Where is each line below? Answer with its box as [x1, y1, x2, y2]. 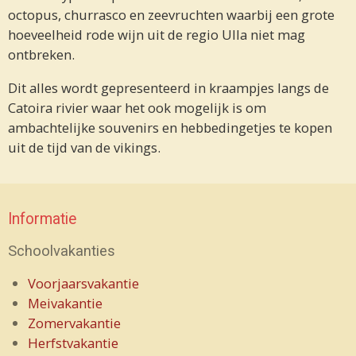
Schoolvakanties [8, 242, 115, 259]
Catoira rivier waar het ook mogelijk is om [8, 98, 266, 117]
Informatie [8, 210, 76, 229]
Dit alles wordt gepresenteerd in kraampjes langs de [8, 78, 329, 97]
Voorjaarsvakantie [28, 273, 139, 292]
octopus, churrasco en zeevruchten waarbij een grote [8, 6, 335, 25]
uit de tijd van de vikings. [8, 137, 161, 157]
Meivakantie [28, 293, 103, 312]
